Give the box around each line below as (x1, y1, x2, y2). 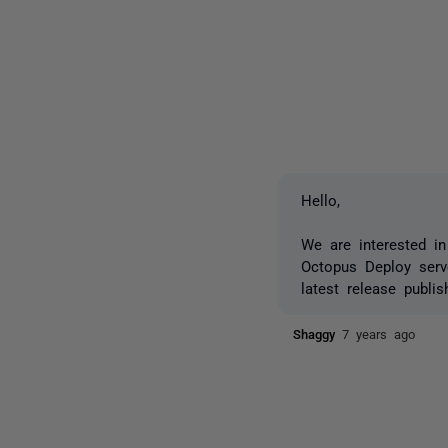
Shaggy (293, 327, 343, 340)
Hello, (301, 192, 341, 207)
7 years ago (342, 327, 416, 340)
